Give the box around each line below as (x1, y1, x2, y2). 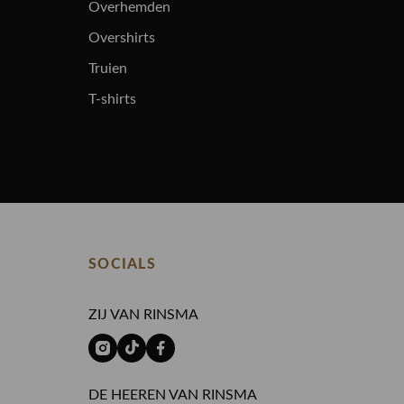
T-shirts (88, 92, 136, 107)
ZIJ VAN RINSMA (88, 308, 198, 323)
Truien (88, 61, 127, 77)
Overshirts (88, 31, 155, 46)
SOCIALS (88, 257, 156, 272)
